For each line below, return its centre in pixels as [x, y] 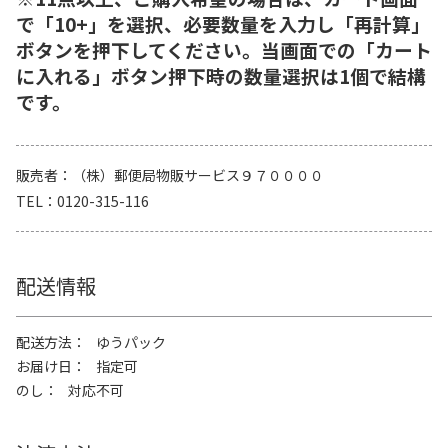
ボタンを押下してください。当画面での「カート [224, 49]
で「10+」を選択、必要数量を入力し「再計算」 [223, 23]
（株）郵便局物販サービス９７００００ [198, 174]
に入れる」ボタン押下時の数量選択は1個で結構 [221, 75]
